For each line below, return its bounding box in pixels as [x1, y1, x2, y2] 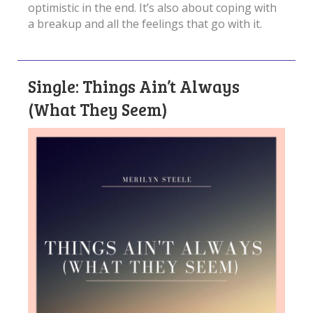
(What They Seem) [28, 97, 168, 121]
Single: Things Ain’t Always [28, 74, 240, 98]
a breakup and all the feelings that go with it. [28, 15, 262, 31]
